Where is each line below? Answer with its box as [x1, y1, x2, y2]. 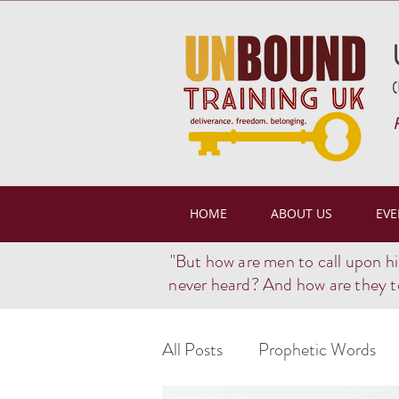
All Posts [162, 337, 223, 363]
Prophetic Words [258, 337, 376, 363]
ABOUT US [270, 205, 332, 223]
